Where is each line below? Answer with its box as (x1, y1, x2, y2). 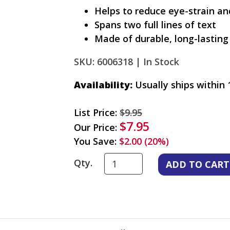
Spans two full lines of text (94, 18, 216, 31)
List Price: (74, 106, 120, 119)
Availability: (74, 78, 132, 91)
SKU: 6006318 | (74, 55, 141, 68)
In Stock (143, 55, 179, 68)
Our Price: (74, 121, 120, 133)
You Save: (74, 135, 119, 147)
